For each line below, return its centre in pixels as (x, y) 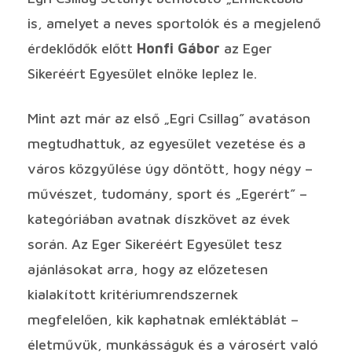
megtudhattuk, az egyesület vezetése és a (167, 143)
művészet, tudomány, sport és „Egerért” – (167, 193)
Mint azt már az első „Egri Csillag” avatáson (169, 118)
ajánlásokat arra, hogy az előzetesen (148, 269)
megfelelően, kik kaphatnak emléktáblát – (163, 319)
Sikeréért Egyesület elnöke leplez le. (142, 73)
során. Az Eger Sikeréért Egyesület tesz (155, 244)
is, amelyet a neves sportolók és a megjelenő (174, 23)
